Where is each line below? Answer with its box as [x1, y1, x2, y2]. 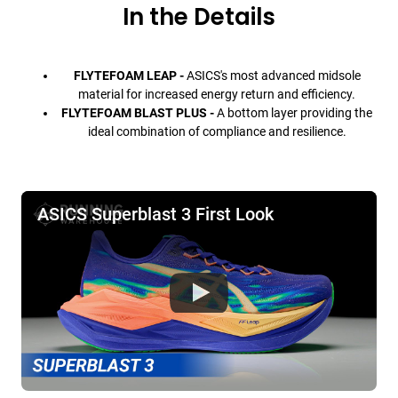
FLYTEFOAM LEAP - [73, 68, 184, 84]
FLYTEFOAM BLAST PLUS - [61, 106, 217, 121]
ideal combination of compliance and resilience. [87, 124, 346, 139]
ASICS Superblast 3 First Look [37, 203, 274, 225]
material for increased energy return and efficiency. [78, 87, 355, 102]
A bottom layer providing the [217, 106, 372, 121]
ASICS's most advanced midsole [183, 68, 361, 84]
